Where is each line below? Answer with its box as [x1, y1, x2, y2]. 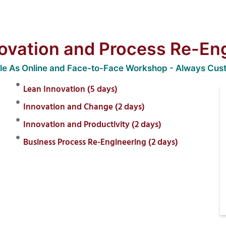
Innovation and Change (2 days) [23, 100, 145, 115]
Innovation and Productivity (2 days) [23, 118, 162, 132]
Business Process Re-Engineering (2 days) [23, 136, 179, 150]
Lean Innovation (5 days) [23, 83, 118, 97]
